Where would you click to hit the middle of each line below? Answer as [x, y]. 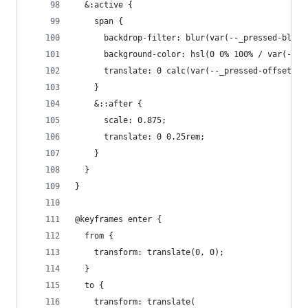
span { [99, 22]
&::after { [109, 104]
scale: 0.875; [121, 121]
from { [94, 236]
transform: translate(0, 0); [150, 253]
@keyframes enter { [118, 220]
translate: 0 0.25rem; [140, 137]
